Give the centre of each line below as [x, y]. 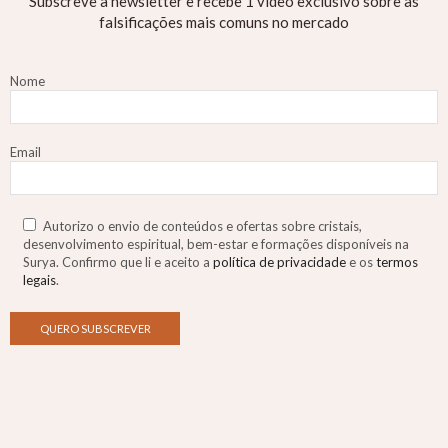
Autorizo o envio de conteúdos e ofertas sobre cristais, [202, 225]
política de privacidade [279, 261]
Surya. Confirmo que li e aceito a [118, 261]
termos [397, 261]
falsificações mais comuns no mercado [224, 22]
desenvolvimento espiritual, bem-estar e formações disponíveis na [216, 243]
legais [39, 279]
